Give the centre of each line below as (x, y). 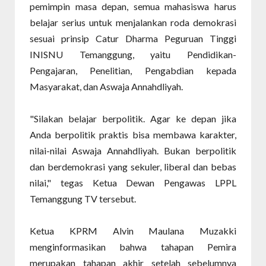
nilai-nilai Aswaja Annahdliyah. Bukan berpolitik (133, 151)
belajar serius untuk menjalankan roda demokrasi (133, 22)
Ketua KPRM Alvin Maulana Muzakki (133, 231)
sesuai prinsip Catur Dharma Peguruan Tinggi (133, 38)
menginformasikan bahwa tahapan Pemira (133, 247)
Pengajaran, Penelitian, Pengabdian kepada (133, 70)
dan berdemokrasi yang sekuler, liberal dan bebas (133, 167)
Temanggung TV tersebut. (83, 199)
